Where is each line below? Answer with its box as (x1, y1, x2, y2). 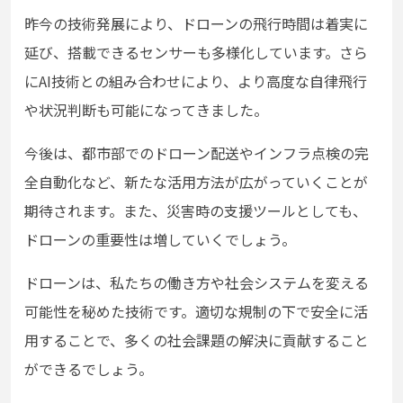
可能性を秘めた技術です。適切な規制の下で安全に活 (24, 300, 368, 322)
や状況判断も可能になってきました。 (24, 98, 268, 121)
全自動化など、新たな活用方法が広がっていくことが (24, 170, 368, 193)
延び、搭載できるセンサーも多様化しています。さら (24, 40, 368, 63)
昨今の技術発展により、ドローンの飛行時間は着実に (24, 12, 368, 34)
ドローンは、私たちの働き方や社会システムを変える (24, 271, 369, 293)
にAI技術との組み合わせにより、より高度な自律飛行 (24, 69, 367, 92)
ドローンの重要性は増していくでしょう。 (24, 228, 296, 250)
